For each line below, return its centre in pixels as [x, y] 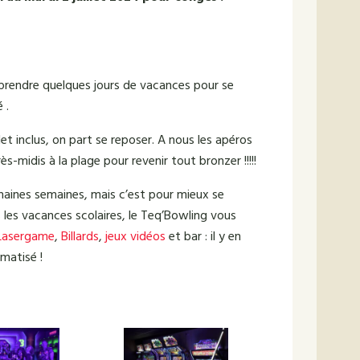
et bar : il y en [203, 237]
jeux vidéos [135, 237]
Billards [80, 237]
